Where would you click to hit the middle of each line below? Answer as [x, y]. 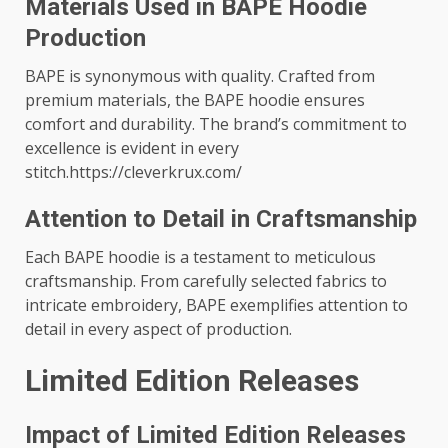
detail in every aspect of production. [158, 329]
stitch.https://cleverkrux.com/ [133, 172]
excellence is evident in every [132, 148]
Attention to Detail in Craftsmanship [221, 219]
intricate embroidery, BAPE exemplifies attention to [216, 305]
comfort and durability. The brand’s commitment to [216, 124]
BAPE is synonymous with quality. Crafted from [200, 76]
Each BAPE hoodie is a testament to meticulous [200, 257]
